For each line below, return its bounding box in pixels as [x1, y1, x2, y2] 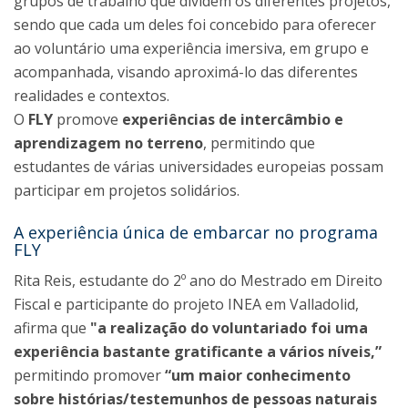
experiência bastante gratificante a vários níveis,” [14, 342, 382, 362]
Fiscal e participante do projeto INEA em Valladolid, [14, 294, 359, 314]
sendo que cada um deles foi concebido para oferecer [14, 15, 376, 35]
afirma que [14, 318, 90, 338]
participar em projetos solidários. [14, 180, 240, 200]
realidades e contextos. [14, 86, 169, 106]
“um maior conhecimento [165, 365, 351, 385]
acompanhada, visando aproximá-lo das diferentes [14, 62, 358, 82]
